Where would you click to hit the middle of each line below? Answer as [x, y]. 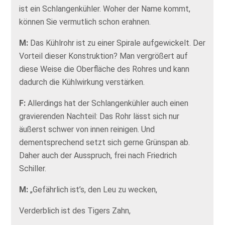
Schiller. [33, 169]
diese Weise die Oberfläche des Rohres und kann [104, 69]
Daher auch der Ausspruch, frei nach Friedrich [98, 156]
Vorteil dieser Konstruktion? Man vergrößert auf [104, 56]
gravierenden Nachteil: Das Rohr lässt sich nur [99, 117]
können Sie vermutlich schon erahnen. [85, 22]
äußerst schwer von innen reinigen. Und [87, 130]
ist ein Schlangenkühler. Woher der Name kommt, [105, 9]
